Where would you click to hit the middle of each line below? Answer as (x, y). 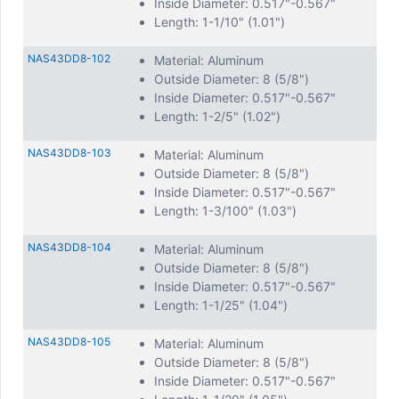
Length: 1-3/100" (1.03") (225, 211)
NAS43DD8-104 (69, 247)
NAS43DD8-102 (69, 58)
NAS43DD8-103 (69, 153)
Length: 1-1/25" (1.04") (221, 305)
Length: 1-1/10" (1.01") (220, 22)
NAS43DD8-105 (69, 342)
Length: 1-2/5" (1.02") (217, 116)
